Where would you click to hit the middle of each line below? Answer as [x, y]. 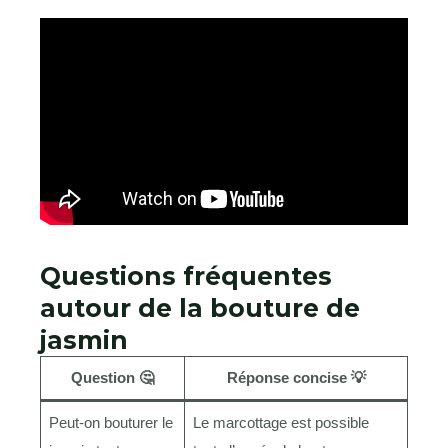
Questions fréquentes [186, 276]
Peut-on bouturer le [110, 423]
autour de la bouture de [200, 308]
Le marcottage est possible [280, 423]
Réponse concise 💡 [296, 378]
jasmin [84, 340]
